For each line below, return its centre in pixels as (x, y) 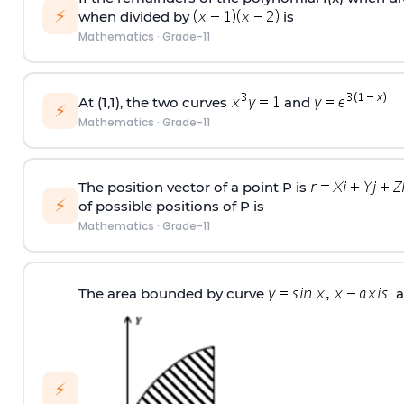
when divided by (135, 16)
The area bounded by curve (171, 293)
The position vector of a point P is (194, 187)
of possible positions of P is (171, 206)
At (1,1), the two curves (154, 102)
